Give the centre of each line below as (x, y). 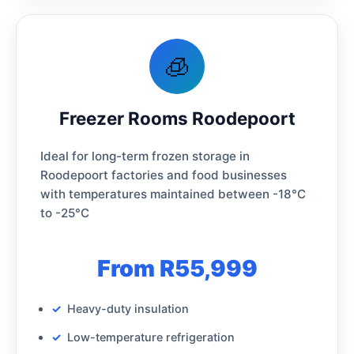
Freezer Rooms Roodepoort (177, 118)
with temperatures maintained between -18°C (173, 194)
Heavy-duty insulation (128, 308)
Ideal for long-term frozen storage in (145, 156)
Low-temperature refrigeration (151, 337)
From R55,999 (177, 268)
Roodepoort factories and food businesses (164, 175)
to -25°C (65, 213)
